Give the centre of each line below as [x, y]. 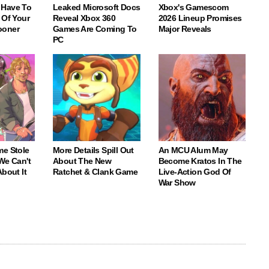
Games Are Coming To [95, 29]
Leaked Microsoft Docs [97, 7]
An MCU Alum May [193, 150]
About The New [82, 161]
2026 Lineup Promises [200, 18]
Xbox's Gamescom [193, 7]
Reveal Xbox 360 [84, 18]
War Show [177, 183]
